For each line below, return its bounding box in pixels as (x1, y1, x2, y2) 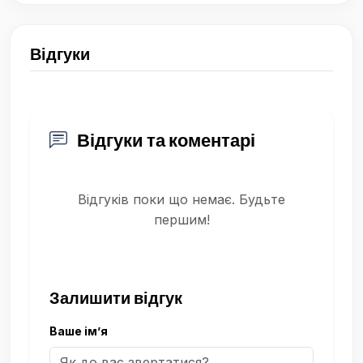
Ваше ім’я (49, 324, 108, 339)
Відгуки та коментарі (74, 129, 255, 152)
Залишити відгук (49, 288, 182, 309)
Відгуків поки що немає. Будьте (78, 191, 285, 208)
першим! (153, 211, 210, 228)
